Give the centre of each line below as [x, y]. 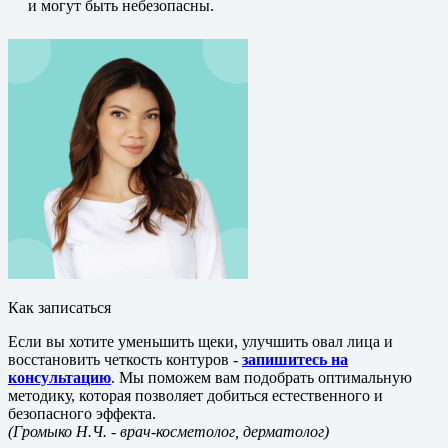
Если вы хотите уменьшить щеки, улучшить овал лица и [200, 341]
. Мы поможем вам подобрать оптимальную [261, 377]
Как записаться [59, 307]
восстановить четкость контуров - [125, 359]
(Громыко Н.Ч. [59, 431]
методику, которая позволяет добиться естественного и [195, 395]
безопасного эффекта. [82, 413]
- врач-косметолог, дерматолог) [220, 431]
